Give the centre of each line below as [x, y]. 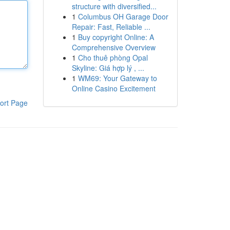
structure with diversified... [114, 6]
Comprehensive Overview [113, 47]
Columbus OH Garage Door [123, 16]
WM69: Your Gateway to [117, 78]
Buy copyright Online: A [116, 37]
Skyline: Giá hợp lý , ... [108, 68]
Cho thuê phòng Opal [113, 57]
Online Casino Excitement [113, 88]
